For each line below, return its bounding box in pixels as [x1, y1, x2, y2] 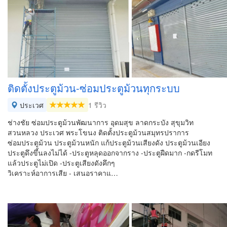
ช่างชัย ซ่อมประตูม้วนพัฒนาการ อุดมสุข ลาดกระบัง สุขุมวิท [8, 117, 194, 127]
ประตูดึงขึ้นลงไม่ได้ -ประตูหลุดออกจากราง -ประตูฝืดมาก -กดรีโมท [8, 147, 212, 158]
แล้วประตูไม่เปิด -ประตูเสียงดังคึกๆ [8, 158, 115, 168]
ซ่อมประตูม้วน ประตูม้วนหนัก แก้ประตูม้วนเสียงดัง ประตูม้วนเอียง [8, 137, 210, 147]
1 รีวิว [88, 100, 106, 110]
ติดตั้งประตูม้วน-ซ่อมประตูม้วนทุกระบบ [8, 81, 180, 95]
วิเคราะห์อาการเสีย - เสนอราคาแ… [8, 168, 118, 178]
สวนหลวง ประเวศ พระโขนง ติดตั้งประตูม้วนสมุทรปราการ [8, 127, 189, 137]
